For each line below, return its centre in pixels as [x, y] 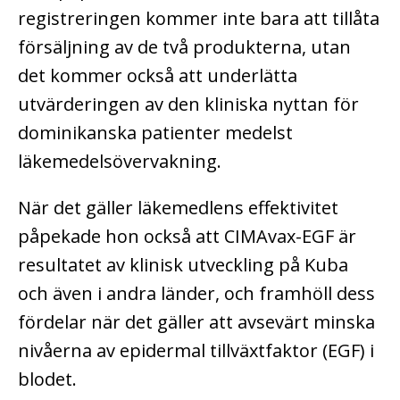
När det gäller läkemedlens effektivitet [178, 207]
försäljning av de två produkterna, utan [184, 46]
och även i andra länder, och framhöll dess [196, 293]
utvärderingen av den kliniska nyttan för [188, 104]
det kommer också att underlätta [158, 75]
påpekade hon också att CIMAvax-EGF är [187, 236]
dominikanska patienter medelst [155, 132]
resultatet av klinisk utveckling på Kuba [183, 264]
